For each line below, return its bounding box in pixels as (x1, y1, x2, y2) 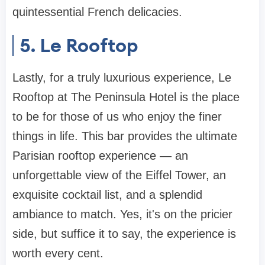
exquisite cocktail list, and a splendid (12, 188, 202, 201)
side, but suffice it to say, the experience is (12, 227, 236, 240)
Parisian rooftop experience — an (12, 148, 188, 162)
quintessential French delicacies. (12, 5, 186, 18)
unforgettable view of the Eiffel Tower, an (12, 168, 226, 182)
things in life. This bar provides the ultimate (12, 129, 237, 143)
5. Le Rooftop (20, 33, 138, 57)
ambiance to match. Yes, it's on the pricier (12, 207, 232, 221)
